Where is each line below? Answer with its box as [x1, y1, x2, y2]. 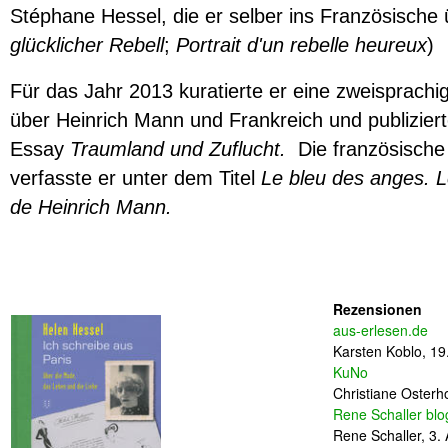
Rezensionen [333, 298, 422, 319]
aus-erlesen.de [333, 319, 428, 340]
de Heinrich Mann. [10, 195, 172, 218]
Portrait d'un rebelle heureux [176, 34, 427, 56]
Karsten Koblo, [333, 340, 430, 361]
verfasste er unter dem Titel [10, 166, 261, 189]
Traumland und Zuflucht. [70, 137, 298, 160]
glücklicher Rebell [10, 34, 164, 56]
